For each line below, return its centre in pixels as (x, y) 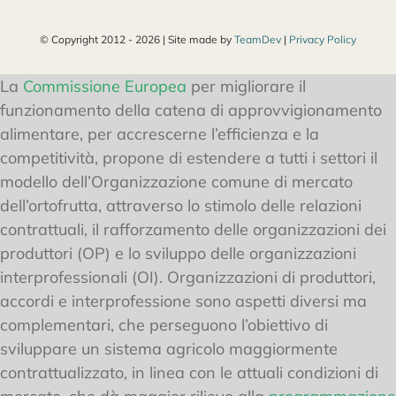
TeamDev (258, 40)
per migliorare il (246, 87)
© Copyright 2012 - (88, 40)
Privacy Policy (323, 40)
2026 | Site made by (185, 40)
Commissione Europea (105, 87)
